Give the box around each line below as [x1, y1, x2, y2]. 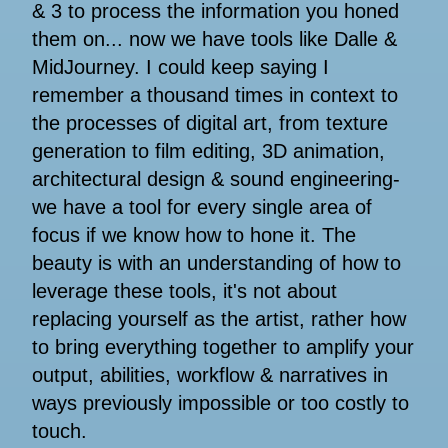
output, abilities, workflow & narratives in [32, 364, 388, 387]
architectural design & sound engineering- [32, 168, 400, 191]
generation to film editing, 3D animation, [32, 140, 385, 163]
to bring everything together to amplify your [32, 336, 414, 359]
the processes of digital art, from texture [32, 112, 388, 135]
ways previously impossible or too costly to [32, 392, 409, 415]
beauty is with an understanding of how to [32, 252, 401, 275]
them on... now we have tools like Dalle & [32, 28, 397, 51]
